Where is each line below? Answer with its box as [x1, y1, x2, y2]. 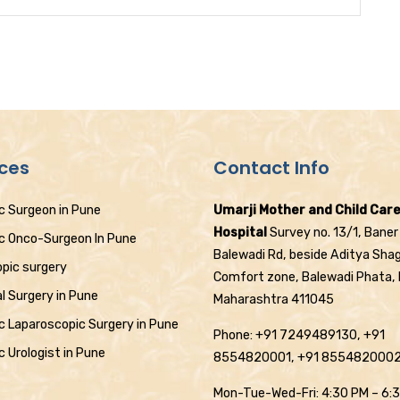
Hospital [213, 225, 267, 240]
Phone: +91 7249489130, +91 [213, 328, 385, 343]
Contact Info [213, 155, 329, 180]
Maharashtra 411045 [213, 292, 334, 307]
